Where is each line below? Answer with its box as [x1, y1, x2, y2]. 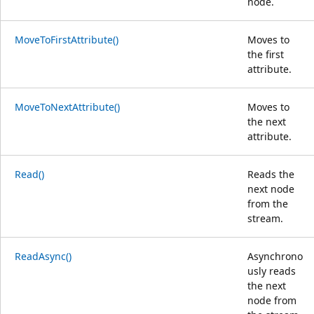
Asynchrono [247, 249, 303, 263]
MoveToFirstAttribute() [15, 32, 118, 46]
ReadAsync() [15, 249, 71, 263]
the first [247, 47, 284, 61]
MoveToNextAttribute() [15, 100, 120, 114]
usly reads [247, 264, 296, 278]
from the [247, 196, 288, 210]
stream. [247, 211, 283, 225]
